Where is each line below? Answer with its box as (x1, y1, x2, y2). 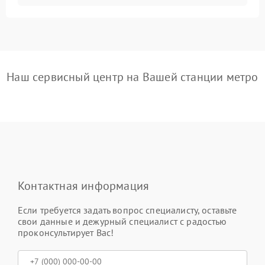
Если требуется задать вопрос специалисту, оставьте (18, 204, 237, 216)
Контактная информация (18, 178, 150, 193)
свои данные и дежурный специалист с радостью (18, 215, 227, 227)
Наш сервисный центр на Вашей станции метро (7, 69, 258, 85)
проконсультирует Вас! (18, 227, 114, 238)
